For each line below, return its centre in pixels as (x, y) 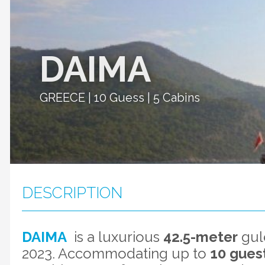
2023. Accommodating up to (116, 253)
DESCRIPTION (72, 193)
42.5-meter (201, 237)
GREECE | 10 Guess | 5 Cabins (120, 98)
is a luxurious (115, 237)
